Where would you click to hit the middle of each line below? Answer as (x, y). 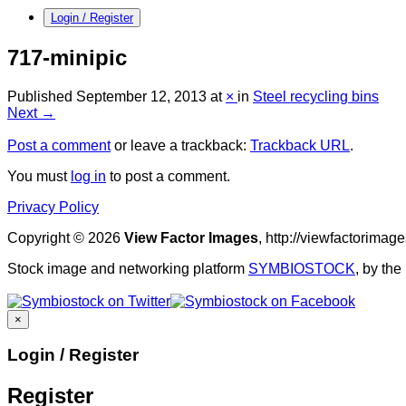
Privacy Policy (53, 207)
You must (39, 176)
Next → (31, 112)
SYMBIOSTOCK (302, 268)
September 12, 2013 (141, 96)
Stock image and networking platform (128, 268)
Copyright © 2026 (66, 237)
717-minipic (67, 57)
